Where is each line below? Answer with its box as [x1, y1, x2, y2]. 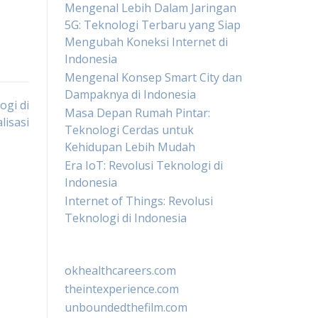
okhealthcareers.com [65, 263, 176, 278]
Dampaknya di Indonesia [65, 87, 196, 102]
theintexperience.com [65, 281, 179, 297]
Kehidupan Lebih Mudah [65, 139, 195, 155]
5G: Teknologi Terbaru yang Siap [65, 17, 241, 33]
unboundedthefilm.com [65, 300, 187, 315]
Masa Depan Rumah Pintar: [65, 105, 210, 121]
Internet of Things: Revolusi [65, 193, 213, 209]
